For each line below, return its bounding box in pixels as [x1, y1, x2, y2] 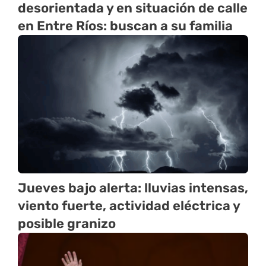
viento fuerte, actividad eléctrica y [18, 197, 240, 214]
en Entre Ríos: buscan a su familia [18, 17, 233, 34]
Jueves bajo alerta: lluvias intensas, [18, 179, 248, 196]
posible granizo [18, 215, 116, 232]
